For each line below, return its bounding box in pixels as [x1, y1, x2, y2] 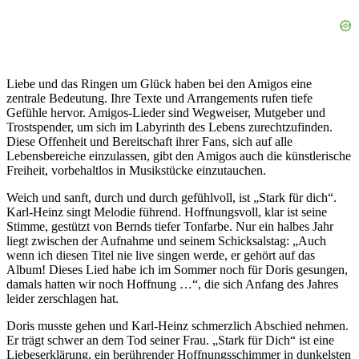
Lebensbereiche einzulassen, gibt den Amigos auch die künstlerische [6, 149, 351, 163]
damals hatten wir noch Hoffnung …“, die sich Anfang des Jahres [6, 277, 338, 292]
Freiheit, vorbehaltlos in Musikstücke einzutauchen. [6, 163, 266, 178]
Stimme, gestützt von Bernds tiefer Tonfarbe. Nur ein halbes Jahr [6, 220, 333, 234]
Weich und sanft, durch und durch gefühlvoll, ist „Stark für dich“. [6, 191, 337, 205]
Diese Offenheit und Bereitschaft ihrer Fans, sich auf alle [6, 135, 292, 149]
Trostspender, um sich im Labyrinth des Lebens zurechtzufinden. [6, 120, 333, 135]
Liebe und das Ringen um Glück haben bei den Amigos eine [6, 77, 312, 91]
